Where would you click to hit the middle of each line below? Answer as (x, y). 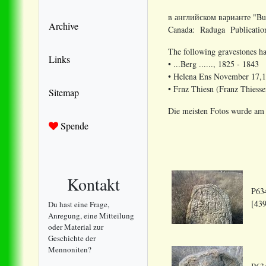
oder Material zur (76, 227)
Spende (73, 125)
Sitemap (64, 92)
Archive (64, 26)
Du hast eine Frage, (79, 204)
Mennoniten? (70, 249)
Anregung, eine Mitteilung (91, 215)
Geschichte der (72, 238)
